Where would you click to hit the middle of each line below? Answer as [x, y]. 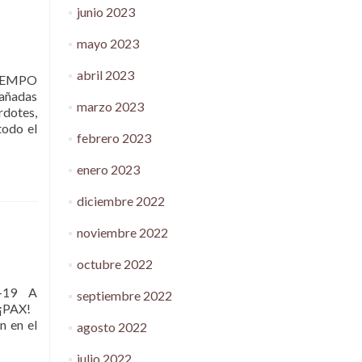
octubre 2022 [114, 264]
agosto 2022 [112, 327]
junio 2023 [105, 12]
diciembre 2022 [120, 201]
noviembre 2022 [122, 232]
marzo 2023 [110, 106]
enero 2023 [108, 169]
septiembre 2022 [124, 295]
